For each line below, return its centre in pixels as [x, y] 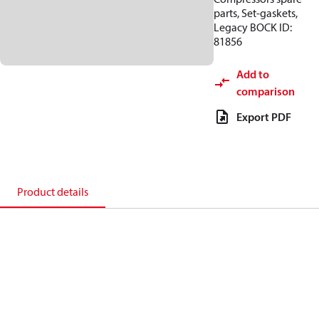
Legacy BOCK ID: [253, 27]
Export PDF [264, 117]
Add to [253, 74]
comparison [266, 91]
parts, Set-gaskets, [256, 13]
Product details [53, 192]
